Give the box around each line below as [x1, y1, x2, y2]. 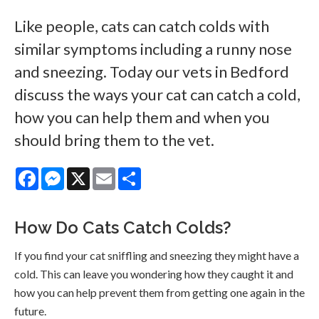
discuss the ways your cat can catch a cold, [14, 85, 300, 105]
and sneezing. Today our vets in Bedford [14, 62, 289, 82]
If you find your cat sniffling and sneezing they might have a [14, 249, 299, 263]
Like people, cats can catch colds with [14, 16, 269, 36]
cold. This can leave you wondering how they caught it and [14, 267, 293, 281]
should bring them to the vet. [14, 130, 214, 150]
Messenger [64, 166, 119, 180]
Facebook [38, 166, 88, 180]
